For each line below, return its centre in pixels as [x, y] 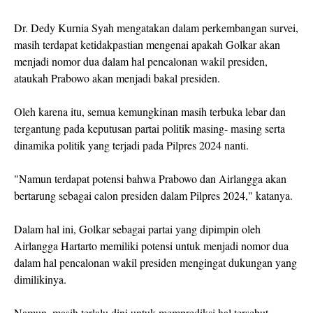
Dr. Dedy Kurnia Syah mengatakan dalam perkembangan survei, [156, 28]
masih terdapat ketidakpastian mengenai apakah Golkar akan [147, 45]
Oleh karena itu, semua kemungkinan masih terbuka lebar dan [150, 112]
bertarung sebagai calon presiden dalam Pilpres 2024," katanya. [155, 196]
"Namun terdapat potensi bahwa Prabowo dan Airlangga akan [150, 179]
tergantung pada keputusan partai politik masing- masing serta [150, 129]
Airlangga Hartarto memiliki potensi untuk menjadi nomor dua [151, 246]
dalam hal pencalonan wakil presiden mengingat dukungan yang [155, 263]
